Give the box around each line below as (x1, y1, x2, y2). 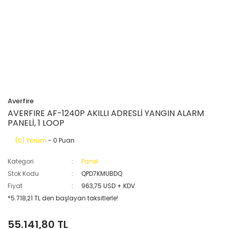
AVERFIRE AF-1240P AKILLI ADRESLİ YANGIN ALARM (8, 107, 204, 119)
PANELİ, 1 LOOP (8, 117, 64, 129)
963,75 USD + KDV (81, 181, 135, 190)
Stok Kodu (8, 169, 39, 178)
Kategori (8, 157, 34, 166)
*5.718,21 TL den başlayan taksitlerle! (8, 194, 118, 202)
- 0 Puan (47, 136, 75, 145)
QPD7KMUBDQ (81, 169, 123, 178)
